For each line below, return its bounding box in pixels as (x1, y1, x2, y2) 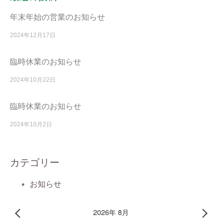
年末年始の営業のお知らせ (10, 13, 105, 22)
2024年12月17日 (10, 32, 55, 39)
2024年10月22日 (10, 76, 55, 84)
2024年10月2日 (10, 121, 52, 128)
